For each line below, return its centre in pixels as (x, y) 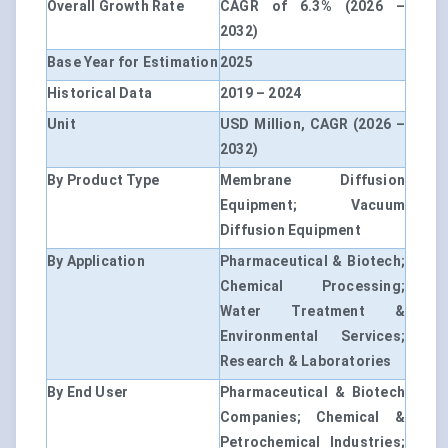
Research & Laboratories (306, 361)
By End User (88, 392)
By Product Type (103, 180)
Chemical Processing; (312, 286)
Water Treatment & (312, 311)
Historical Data (99, 93)
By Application (96, 261)
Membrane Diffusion (312, 180)
